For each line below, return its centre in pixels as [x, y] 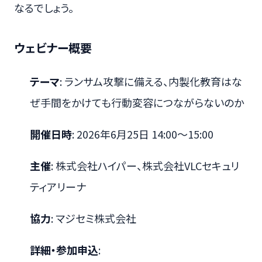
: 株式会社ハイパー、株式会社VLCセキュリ [145, 165]
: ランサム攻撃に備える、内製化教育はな [151, 81]
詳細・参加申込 [64, 249]
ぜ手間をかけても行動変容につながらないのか [137, 102]
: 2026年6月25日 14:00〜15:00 [143, 134]
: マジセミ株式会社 [94, 218]
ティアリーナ [58, 186]
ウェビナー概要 [53, 47]
